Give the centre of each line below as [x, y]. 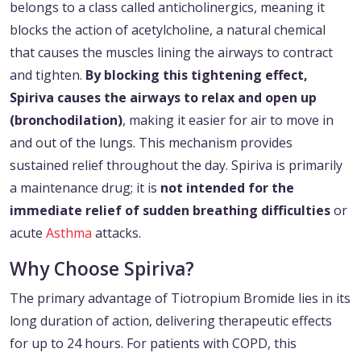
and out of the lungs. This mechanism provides [151, 143]
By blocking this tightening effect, [197, 75]
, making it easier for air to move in [228, 120]
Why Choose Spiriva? [102, 269]
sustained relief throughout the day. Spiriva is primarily [176, 166]
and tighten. [48, 75]
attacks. [116, 233]
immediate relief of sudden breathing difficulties [170, 211]
